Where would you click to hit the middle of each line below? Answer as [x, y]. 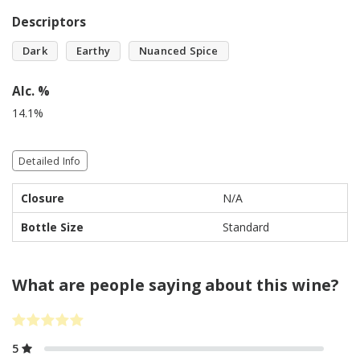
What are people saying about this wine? [175, 285]
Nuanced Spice [179, 51]
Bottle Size [52, 227]
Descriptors [49, 22]
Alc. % [31, 91]
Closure [43, 198]
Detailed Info [50, 161]
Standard [246, 227]
